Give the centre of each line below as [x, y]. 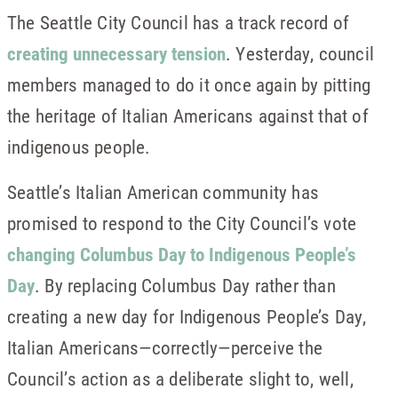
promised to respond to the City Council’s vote [182, 223]
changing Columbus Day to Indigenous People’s [182, 254]
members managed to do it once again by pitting [189, 84]
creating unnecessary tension [116, 53]
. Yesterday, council [300, 53]
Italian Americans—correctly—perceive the [165, 347]
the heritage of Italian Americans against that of [188, 115]
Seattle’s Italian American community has [163, 192]
